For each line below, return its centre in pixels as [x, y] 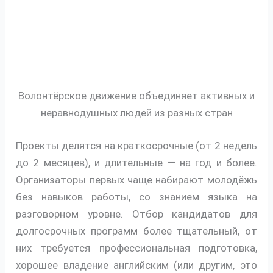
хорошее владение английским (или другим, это [136, 265]
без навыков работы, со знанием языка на [136, 197]
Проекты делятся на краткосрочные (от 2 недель [136, 145]
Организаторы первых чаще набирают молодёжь [136, 179]
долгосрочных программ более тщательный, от [136, 231]
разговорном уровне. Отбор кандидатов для [136, 214]
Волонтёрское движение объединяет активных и [136, 96]
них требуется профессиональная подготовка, [136, 248]
